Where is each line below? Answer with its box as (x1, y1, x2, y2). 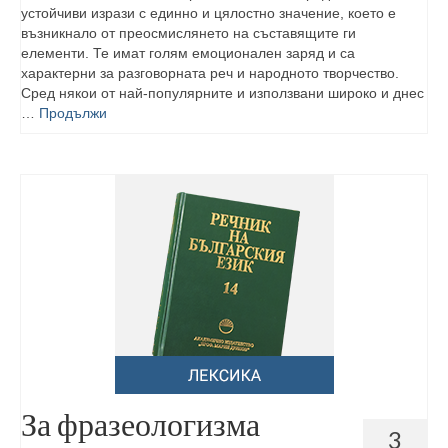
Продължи (39, 105, 107, 121)
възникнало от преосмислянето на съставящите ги (21, 25, 356, 41)
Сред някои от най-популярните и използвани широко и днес (21, 85, 424, 101)
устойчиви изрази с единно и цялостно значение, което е (21, 5, 396, 21)
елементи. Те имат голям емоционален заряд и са (21, 45, 355, 61)
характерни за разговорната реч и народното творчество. (21, 65, 399, 81)
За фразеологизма (21, 404, 260, 443)
